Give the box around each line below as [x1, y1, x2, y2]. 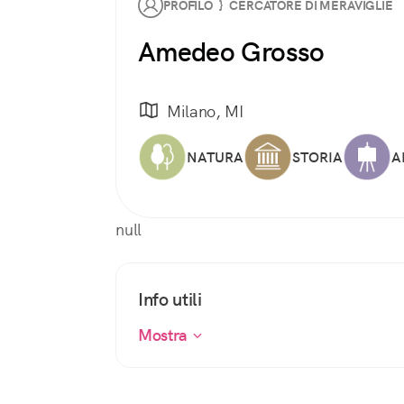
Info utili [138, 288, 202, 312]
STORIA [292, 147, 343, 167]
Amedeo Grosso [138, 34, 325, 69]
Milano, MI [167, 100, 243, 122]
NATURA [187, 147, 243, 167]
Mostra [138, 325, 192, 346]
